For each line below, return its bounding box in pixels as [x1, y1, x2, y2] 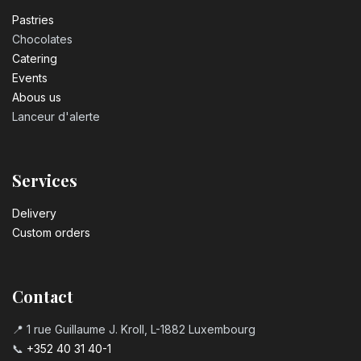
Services [12, 169, 77, 192]
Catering [12, 52, 57, 66]
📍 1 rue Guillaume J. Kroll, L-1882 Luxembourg [12, 322, 255, 337]
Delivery [12, 206, 56, 221]
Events [12, 71, 48, 85]
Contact [12, 285, 73, 308]
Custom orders [12, 226, 90, 240]
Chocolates [12, 32, 73, 47]
